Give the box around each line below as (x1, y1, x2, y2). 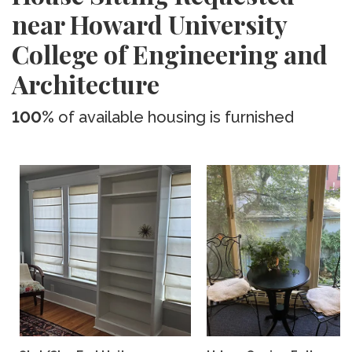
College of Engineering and (12, 37, 328, 71)
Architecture (12, 67, 159, 101)
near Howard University (12, 7, 287, 41)
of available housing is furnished (54, 108, 294, 126)
